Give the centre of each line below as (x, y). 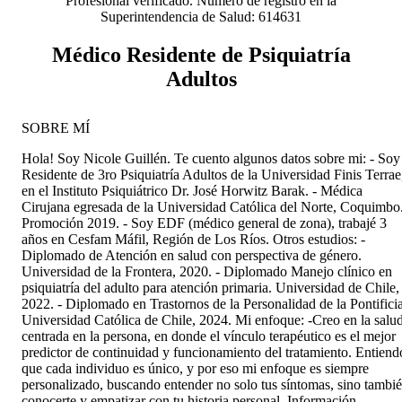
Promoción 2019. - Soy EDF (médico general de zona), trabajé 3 (204, 223)
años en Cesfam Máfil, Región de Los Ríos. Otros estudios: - (193, 239)
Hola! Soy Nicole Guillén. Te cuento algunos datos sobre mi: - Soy (211, 158)
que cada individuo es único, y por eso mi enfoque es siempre (195, 368)
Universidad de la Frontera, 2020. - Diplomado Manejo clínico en (207, 271)
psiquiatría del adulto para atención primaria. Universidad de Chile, (210, 287)
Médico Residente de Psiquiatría (201, 54)
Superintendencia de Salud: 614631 (201, 16)
